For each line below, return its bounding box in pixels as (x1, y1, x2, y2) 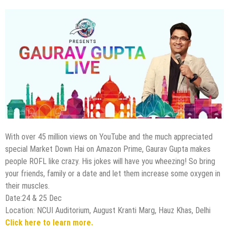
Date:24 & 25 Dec (5, 193, 62, 203)
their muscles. (5, 181, 50, 191)
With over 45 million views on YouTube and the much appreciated (5, 132, 213, 142)
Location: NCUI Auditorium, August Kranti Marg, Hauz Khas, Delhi (5, 205, 211, 216)
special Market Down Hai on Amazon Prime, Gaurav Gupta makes (5, 144, 211, 154)
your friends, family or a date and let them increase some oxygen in (5, 169, 220, 179)
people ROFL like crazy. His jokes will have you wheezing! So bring (5, 156, 215, 167)
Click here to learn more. (5, 218, 95, 228)
